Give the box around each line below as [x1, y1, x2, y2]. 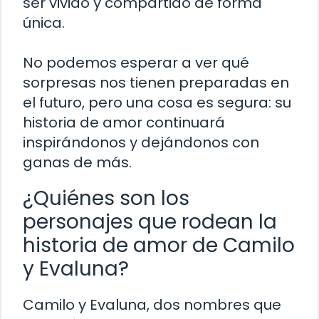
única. [23, 13, 65, 33]
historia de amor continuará [23, 113, 225, 133]
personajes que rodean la [23, 208, 277, 236]
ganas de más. [23, 152, 132, 173]
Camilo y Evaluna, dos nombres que [23, 295, 281, 315]
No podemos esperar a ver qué [23, 53, 249, 73]
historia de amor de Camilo [23, 231, 295, 260]
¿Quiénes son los [23, 184, 189, 213]
